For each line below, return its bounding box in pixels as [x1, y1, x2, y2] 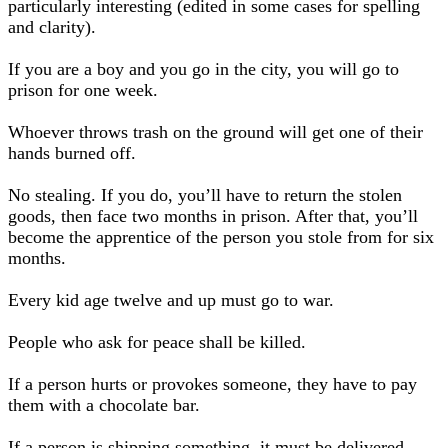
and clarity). [8, 17, 96, 37]
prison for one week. [8, 80, 158, 100]
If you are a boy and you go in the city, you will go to [8, 59, 399, 79]
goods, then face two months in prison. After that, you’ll [8, 206, 418, 226]
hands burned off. [8, 143, 136, 163]
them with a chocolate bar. [8, 395, 200, 415]
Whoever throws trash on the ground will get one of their [8, 122, 423, 142]
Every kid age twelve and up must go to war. [8, 290, 334, 310]
